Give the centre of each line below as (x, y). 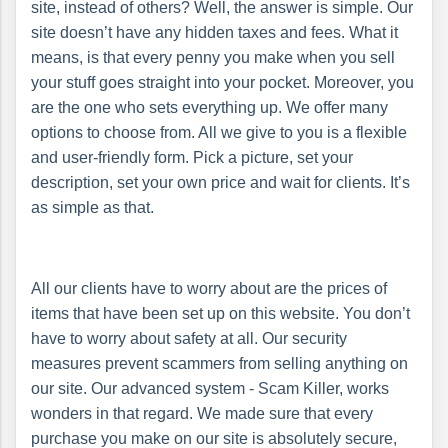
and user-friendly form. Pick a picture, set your (192, 157)
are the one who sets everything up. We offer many (209, 107)
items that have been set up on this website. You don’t (220, 313)
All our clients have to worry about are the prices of (209, 288)
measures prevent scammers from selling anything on (219, 363)
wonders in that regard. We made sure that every (202, 413)
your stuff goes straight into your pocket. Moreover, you (222, 82)
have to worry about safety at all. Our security (189, 338)
